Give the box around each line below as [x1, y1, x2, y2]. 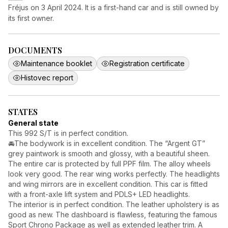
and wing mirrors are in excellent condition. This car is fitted [8, 180, 208, 188]
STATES [8, 106, 38, 117]
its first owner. [8, 14, 54, 22]
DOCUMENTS [8, 45, 62, 55]
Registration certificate [109, 59, 185, 68]
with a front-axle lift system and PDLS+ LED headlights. [8, 190, 190, 198]
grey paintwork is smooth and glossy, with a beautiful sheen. [8, 149, 210, 158]
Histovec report [21, 73, 73, 82]
